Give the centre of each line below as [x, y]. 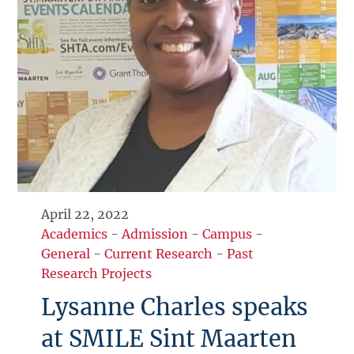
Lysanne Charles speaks [175, 308]
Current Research [159, 254]
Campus [228, 234]
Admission [155, 234]
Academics [75, 234]
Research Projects [97, 274]
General [66, 254]
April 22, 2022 [85, 215]
